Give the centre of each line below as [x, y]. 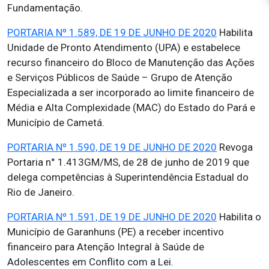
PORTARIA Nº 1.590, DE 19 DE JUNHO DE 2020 [112, 147]
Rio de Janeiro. [41, 192]
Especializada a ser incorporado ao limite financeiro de [131, 92]
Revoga [235, 147]
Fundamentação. [45, 8]
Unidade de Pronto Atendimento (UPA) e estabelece [124, 47]
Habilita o [239, 217]
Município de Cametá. [56, 122]
